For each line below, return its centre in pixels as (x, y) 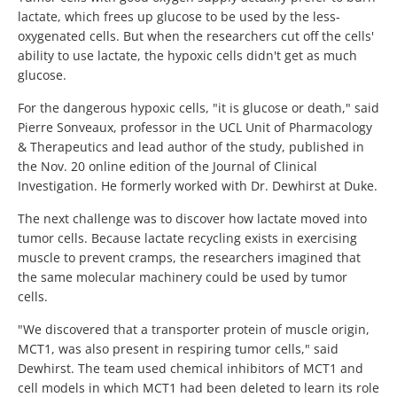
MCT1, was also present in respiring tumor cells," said (178, 349)
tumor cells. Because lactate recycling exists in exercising (187, 238)
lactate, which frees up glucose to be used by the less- (179, 17)
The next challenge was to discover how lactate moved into (192, 219)
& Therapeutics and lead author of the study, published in (191, 147)
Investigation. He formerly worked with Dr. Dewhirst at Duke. (198, 186)
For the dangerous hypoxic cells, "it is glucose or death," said (198, 108)
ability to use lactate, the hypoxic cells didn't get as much (187, 56)
